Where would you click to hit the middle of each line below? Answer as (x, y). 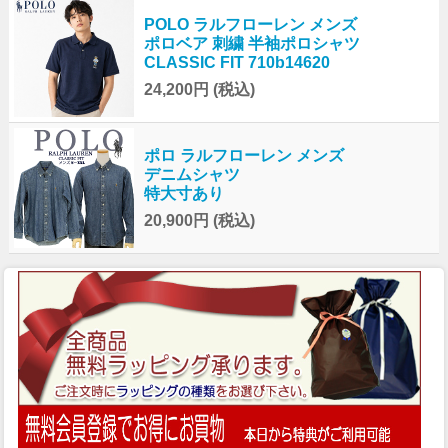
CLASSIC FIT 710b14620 (236, 63)
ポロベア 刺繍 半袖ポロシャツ (251, 44)
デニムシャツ (191, 175)
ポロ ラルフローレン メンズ (243, 156)
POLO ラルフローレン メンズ (250, 25)
